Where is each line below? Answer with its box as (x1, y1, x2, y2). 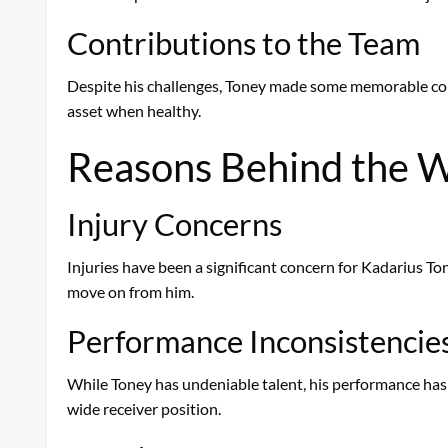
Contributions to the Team (67, 23, 420, 62)
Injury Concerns (67, 204, 282, 243)
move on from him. (67, 281, 194, 301)
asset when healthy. (67, 100, 201, 120)
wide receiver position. (67, 398, 221, 418)
